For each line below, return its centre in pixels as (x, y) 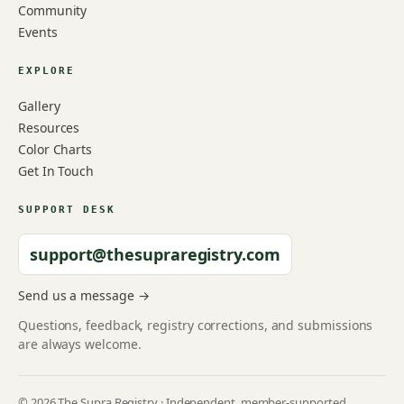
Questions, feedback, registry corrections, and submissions (196, 325)
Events (38, 32)
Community (53, 10)
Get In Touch (56, 171)
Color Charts (55, 149)
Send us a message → (84, 295)
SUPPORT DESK (67, 210)
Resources (49, 128)
